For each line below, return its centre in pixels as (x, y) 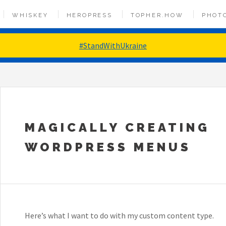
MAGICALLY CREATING (117, 127)
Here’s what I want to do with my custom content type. (119, 215)
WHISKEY (30, 15)
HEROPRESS (89, 15)
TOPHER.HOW (157, 15)
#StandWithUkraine (113, 45)
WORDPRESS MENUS (108, 147)
